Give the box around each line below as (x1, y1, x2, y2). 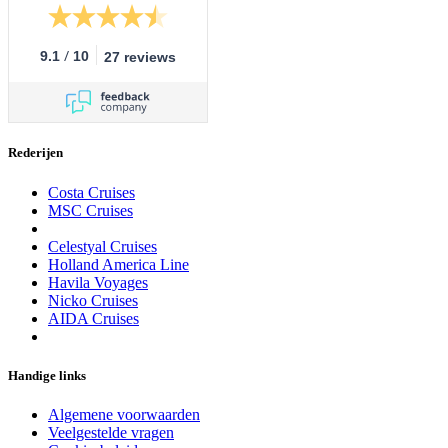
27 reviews (104, 49, 176, 66)
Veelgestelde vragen (48, 423, 174, 441)
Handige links (8, 367, 86, 383)
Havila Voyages (48, 273, 148, 291)
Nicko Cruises (48, 291, 138, 309)
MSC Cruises (48, 201, 133, 219)
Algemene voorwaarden (48, 405, 200, 423)
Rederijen (8, 145, 63, 161)
